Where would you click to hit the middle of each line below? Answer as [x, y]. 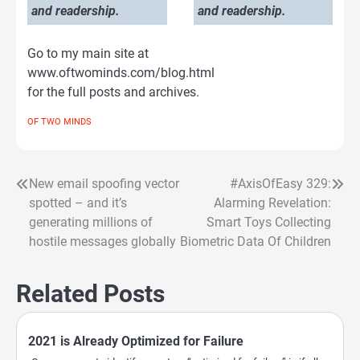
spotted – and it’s [78, 203]
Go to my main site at [88, 54]
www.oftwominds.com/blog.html [121, 73]
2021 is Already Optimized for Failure [136, 342]
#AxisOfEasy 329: [280, 184]
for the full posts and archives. [113, 92]
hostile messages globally [102, 242]
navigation [60, 217]
